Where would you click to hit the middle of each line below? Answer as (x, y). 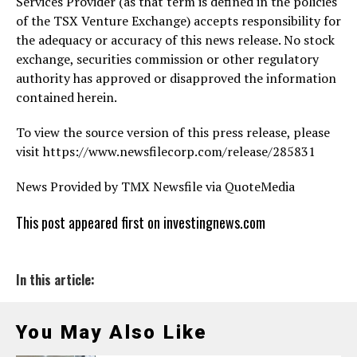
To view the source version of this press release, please (173, 132)
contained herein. (67, 97)
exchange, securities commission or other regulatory (167, 59)
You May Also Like (112, 332)
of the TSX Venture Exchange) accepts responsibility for (178, 20)
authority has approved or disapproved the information (176, 78)
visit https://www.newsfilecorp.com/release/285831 (166, 151)
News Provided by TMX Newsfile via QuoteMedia (155, 186)
